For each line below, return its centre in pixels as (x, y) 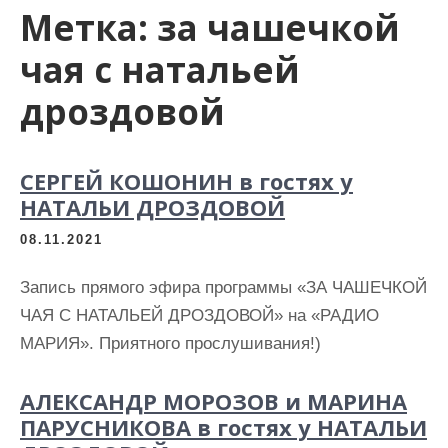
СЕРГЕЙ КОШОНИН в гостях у (186, 181)
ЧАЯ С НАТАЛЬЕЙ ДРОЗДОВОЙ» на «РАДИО (199, 315)
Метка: (88, 27)
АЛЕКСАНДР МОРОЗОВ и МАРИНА (213, 401)
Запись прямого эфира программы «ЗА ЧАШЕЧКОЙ (223, 287)
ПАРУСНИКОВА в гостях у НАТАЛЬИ (223, 427)
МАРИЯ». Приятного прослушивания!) (170, 343)
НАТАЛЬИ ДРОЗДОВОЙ (152, 207)
